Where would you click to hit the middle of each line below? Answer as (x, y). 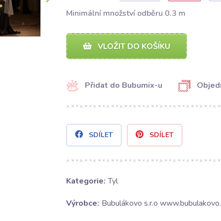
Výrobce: (82, 203)
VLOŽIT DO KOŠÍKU (133, 46)
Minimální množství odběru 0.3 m (126, 13)
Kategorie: (86, 181)
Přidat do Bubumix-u (123, 85)
